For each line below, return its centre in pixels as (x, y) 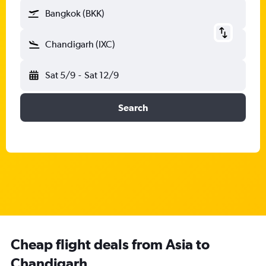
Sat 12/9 (101, 75)
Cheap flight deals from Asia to (110, 244)
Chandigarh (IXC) (80, 44)
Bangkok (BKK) (75, 13)
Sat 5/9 (60, 75)
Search (133, 107)
